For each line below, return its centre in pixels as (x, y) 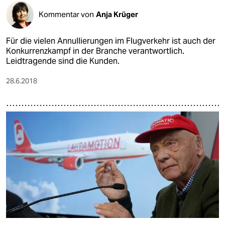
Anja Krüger (117, 15)
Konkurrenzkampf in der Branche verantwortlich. (95, 51)
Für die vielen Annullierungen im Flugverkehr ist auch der (111, 41)
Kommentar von (66, 15)
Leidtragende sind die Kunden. (63, 61)
